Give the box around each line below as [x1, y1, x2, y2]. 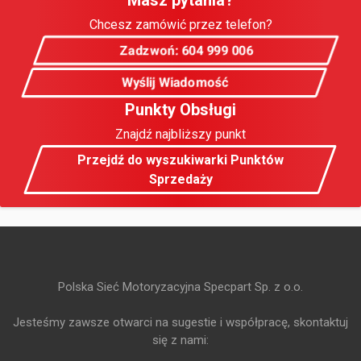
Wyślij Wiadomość [121, 74, 228, 90]
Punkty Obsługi [125, 100, 236, 120]
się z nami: [152, 333, 209, 348]
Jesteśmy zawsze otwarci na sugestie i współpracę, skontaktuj [13, 315, 348, 330]
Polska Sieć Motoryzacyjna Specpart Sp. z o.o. [58, 280, 303, 295]
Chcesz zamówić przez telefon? [89, 17, 272, 33]
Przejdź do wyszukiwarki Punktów [77, 151, 284, 168]
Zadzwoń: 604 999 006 [119, 42, 254, 58]
